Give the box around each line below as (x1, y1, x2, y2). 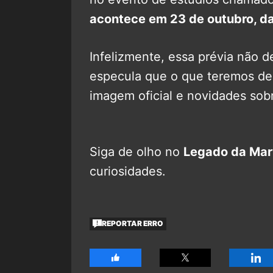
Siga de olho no (90, 144, 183, 159)
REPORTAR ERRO (102, 219, 164, 229)
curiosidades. (90, 163, 166, 179)
